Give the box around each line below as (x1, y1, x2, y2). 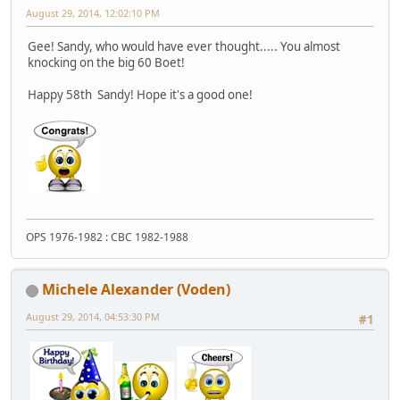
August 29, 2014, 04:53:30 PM (26, 310, 160, 324)
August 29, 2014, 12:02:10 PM (26, 5, 160, 20)
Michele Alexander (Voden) (42, 279, 230, 300)
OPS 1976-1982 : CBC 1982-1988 (26, 229, 188, 246)
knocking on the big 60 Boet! (28, 54, 185, 71)
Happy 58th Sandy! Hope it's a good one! (28, 86, 253, 103)
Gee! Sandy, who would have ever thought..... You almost (28, 37, 340, 54)
